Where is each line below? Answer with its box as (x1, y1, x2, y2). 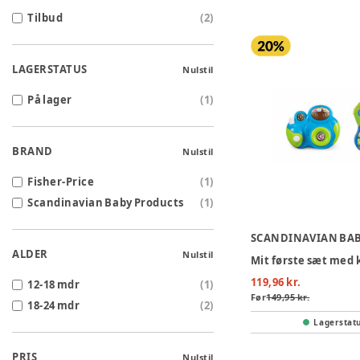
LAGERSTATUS (12, 62, 88, 77)
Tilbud (27, 10, 63, 26)
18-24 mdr (27, 298, 80, 313)
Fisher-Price (27, 174, 95, 190)
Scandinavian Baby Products (27, 195, 184, 211)
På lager (27, 92, 72, 108)
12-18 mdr (27, 277, 80, 292)
